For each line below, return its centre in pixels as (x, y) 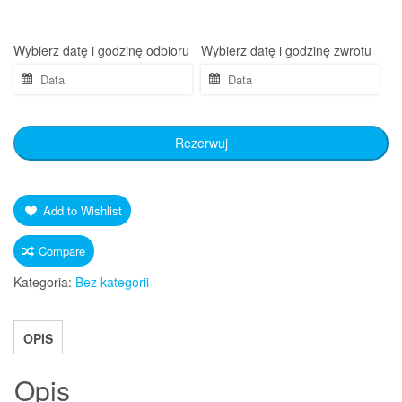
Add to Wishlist (83, 210)
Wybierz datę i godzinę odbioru (101, 50)
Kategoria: (44, 281)
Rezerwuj (201, 142)
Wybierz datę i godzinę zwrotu (286, 50)
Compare (62, 250)
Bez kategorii (112, 281)
